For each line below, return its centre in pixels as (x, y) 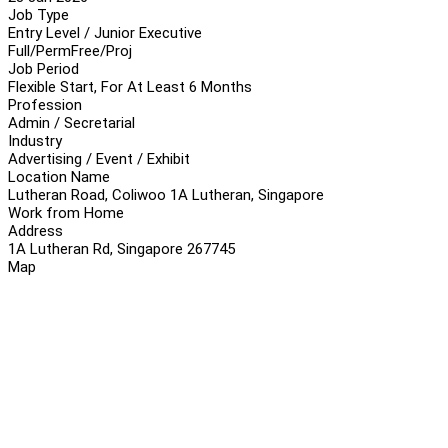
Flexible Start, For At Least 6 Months (130, 86)
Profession (45, 104)
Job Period (43, 68)
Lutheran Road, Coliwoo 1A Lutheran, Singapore (166, 194)
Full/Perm (39, 50)
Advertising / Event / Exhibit (99, 158)
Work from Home (66, 212)
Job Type (38, 14)
